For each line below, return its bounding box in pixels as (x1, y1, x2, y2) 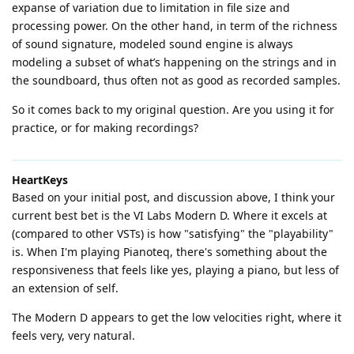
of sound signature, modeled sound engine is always (12, 36, 293, 51)
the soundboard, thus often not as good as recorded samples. (12, 72, 341, 88)
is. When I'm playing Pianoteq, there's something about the (12, 243, 327, 259)
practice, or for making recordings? (12, 119, 198, 135)
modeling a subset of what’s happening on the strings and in (12, 54, 337, 70)
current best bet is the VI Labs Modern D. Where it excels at (12, 207, 327, 223)
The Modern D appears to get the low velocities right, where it (12, 309, 341, 325)
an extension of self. (12, 280, 119, 296)
